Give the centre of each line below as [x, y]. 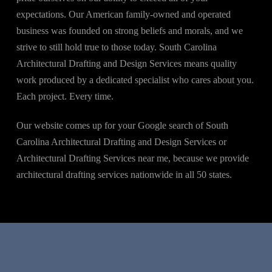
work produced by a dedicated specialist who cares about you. [135, 80]
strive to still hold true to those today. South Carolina [116, 47]
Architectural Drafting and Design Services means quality [126, 64]
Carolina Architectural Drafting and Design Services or [121, 142]
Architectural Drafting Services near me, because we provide [132, 158]
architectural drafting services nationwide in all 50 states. [124, 175]
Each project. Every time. [65, 97]
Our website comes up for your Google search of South [122, 126]
